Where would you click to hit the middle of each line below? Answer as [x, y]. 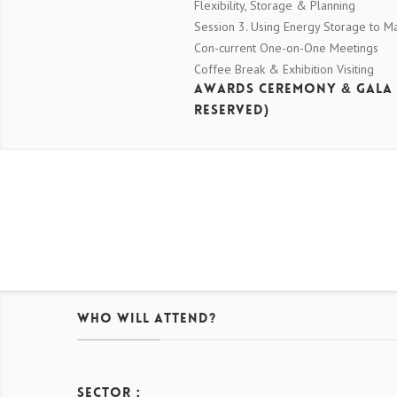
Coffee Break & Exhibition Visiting [284, 70]
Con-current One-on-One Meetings [286, 48]
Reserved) [232, 112]
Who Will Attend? [147, 320]
